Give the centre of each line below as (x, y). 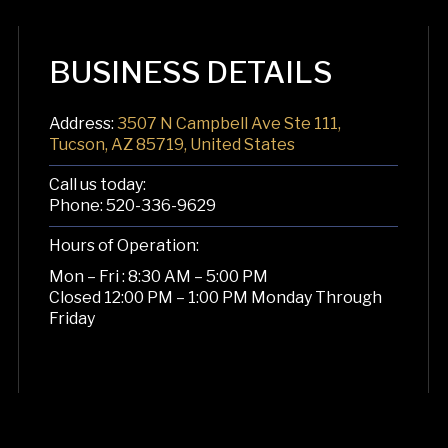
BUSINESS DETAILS (190, 71)
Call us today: (97, 184)
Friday (72, 318)
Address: (83, 123)
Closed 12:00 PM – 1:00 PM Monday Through (215, 297)
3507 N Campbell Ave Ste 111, (229, 123)
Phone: (77, 205)
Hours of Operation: (124, 245)
